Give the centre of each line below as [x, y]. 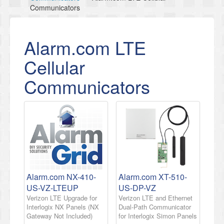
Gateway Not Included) [59, 215]
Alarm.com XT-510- [153, 176]
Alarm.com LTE [85, 47]
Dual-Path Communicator [155, 206]
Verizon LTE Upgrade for [62, 197]
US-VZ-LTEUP [52, 187]
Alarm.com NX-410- [61, 176]
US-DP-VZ [137, 187]
